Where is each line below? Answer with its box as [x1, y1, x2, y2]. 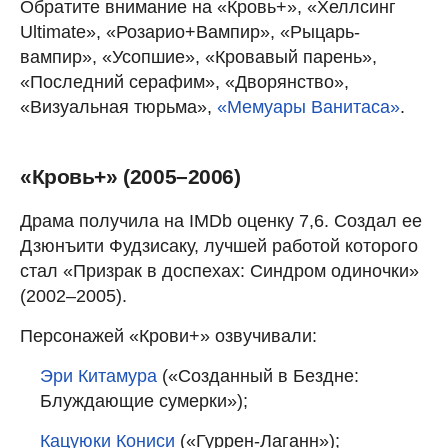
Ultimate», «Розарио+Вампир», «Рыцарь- [20, 21, 360, 42]
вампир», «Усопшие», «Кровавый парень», [20, 46, 377, 67]
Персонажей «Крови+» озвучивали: [20, 325, 317, 346]
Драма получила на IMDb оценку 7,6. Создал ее [20, 210, 422, 231]
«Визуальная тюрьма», [20, 96, 217, 117]
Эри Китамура [40, 365, 157, 386]
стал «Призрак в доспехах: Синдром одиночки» [20, 260, 419, 281]
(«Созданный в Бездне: [157, 365, 359, 386]
